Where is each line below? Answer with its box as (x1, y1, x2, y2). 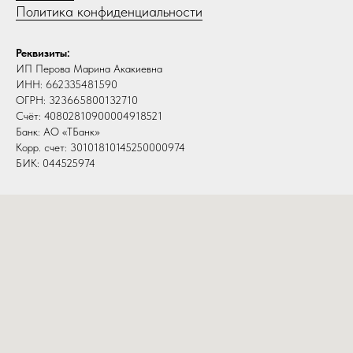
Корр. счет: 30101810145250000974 (16, 141, 185, 154)
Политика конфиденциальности (16, 3, 203, 20)
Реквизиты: (16, 46, 70, 60)
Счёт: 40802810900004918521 (16, 110, 162, 123)
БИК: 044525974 (16, 157, 95, 170)
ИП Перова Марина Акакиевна (16, 62, 162, 76)
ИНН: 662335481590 (16, 78, 117, 91)
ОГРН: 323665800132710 (16, 94, 138, 107)
